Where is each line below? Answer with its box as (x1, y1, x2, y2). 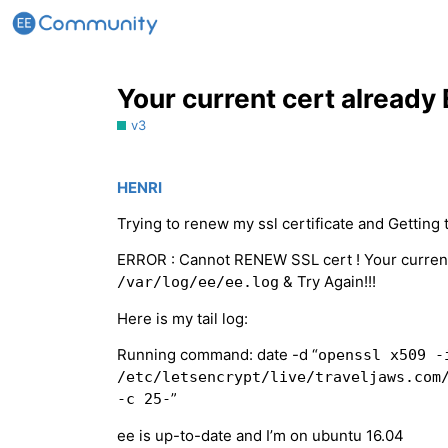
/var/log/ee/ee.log (117, 273, 279, 292)
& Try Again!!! (279, 272, 376, 292)
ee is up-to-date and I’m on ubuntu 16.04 (117, 426, 404, 446)
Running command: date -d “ (117, 345, 318, 365)
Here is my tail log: (117, 309, 248, 329)
